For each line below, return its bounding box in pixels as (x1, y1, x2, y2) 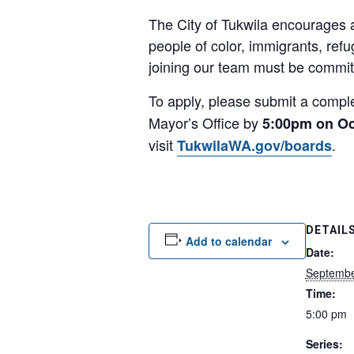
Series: (305, 336, 343, 352)
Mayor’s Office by (149, 112, 258, 133)
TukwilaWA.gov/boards (177, 135, 332, 156)
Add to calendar (185, 233, 272, 249)
